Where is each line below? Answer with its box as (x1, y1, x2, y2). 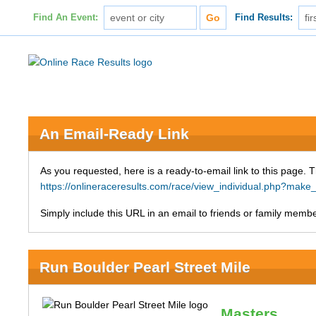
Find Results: (235, 13, 293, 23)
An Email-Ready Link (39, 126, 190, 142)
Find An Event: (32, 13, 98, 23)
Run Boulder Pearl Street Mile (39, 259, 251, 275)
